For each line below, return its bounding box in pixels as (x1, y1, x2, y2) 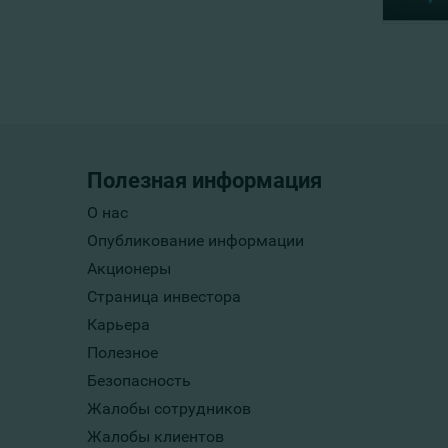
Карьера (87, 315, 150, 334)
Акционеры (87, 259, 171, 278)
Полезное (87, 343, 158, 362)
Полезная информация (87, 168, 322, 193)
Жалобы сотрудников (87, 399, 251, 418)
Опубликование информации (87, 231, 304, 250)
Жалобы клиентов (87, 427, 224, 446)
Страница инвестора (87, 287, 241, 306)
